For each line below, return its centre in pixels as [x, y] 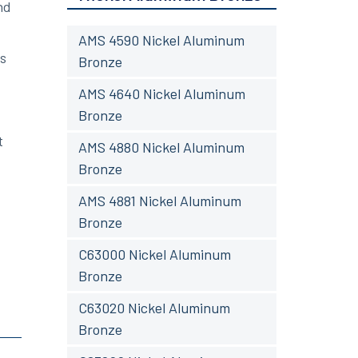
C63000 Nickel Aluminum [154, 254]
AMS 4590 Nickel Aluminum [161, 40]
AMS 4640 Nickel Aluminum [161, 93]
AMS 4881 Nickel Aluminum [159, 200]
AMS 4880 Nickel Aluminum [161, 147]
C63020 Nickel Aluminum [154, 307]
